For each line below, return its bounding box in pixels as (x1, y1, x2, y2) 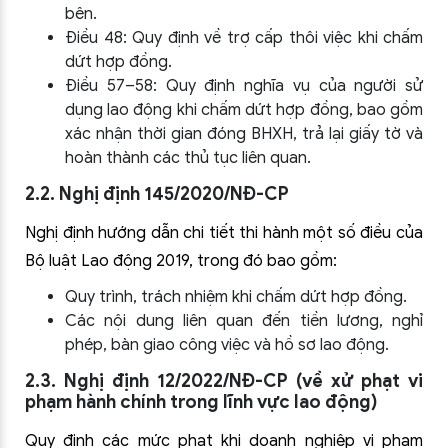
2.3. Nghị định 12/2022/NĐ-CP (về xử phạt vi (25, 370, 423, 392)
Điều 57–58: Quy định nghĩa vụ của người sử (65, 76, 423, 96)
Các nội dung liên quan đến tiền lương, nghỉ (65, 311, 423, 331)
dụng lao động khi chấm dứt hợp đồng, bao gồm (65, 100, 423, 120)
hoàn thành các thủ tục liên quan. (65, 148, 311, 168)
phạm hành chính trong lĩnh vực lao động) (25, 391, 378, 413)
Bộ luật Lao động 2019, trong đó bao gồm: (25, 251, 337, 271)
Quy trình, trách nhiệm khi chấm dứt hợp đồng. (65, 287, 407, 307)
